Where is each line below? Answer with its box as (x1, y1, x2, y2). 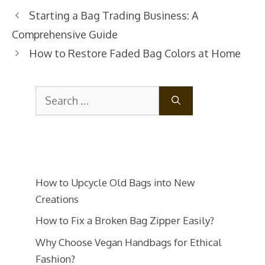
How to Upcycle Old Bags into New (35, 176, 195, 189)
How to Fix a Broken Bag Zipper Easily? (35, 214, 214, 227)
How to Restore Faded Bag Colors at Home (28, 46, 241, 60)
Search (35, 87, 66, 100)
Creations (35, 192, 79, 205)
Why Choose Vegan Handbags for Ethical (35, 235, 222, 248)
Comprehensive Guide (12, 27, 118, 41)
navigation (11, 22, 64, 35)
